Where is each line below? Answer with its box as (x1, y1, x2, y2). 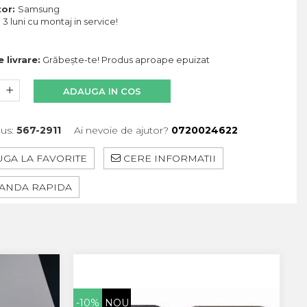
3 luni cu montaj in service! (3, 15, 120, 27)
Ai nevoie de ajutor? (74, 123, 169, 136)
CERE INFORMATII (121, 151, 216, 164)
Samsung (18, 3, 62, 14)
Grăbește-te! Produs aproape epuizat (40, 53, 210, 65)
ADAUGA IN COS (63, 85, 141, 97)
